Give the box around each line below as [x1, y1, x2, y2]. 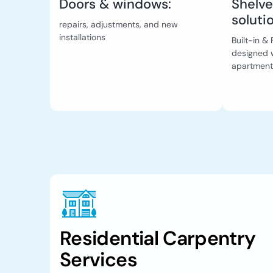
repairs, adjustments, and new [59, 19, 178, 30]
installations [59, 32, 105, 43]
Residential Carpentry [60, 225, 256, 252]
